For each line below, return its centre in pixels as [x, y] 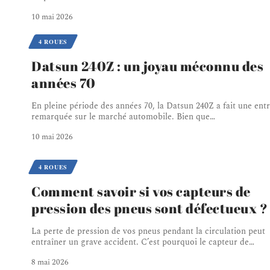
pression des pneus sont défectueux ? [149, 209]
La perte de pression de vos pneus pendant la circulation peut [148, 231]
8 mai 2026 [50, 262]
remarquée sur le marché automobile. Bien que [121, 117]
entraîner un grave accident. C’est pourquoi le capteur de [140, 242]
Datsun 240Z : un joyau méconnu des [147, 66]
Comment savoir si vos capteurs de [141, 192]
